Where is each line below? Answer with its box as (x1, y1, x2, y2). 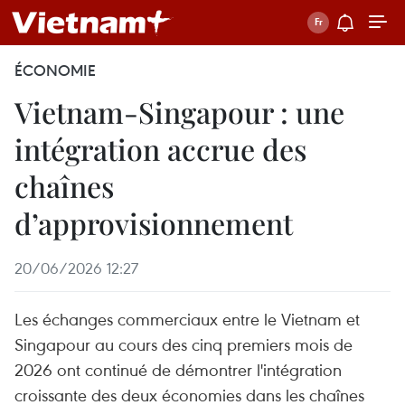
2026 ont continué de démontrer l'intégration (14, 358, 342, 381)
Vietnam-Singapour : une (14, 92, 344, 131)
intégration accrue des (14, 129, 306, 168)
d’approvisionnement (14, 203, 293, 242)
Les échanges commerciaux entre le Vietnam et (14, 307, 360, 330)
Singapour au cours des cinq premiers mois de (14, 333, 353, 355)
